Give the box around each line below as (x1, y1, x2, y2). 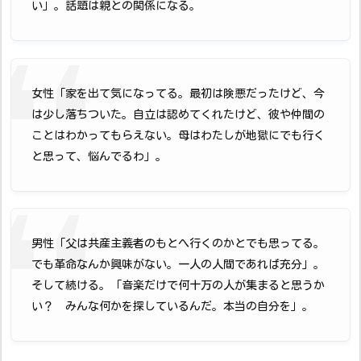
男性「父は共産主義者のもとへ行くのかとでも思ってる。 (31, 238, 325, 250)
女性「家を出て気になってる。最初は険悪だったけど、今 (31, 87, 325, 99)
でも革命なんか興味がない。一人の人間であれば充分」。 (31, 259, 325, 271)
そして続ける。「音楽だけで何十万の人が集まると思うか (31, 280, 325, 292)
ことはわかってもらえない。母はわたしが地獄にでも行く (31, 129, 325, 141)
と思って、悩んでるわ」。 (31, 150, 167, 162)
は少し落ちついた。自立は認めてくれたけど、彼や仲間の (31, 108, 325, 120)
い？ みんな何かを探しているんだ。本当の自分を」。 (31, 301, 313, 313)
